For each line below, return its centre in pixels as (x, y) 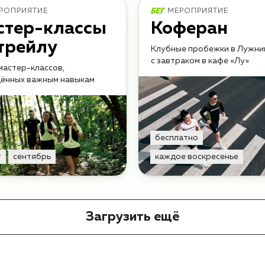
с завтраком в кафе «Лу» (200, 61)
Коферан (189, 29)
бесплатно (177, 138)
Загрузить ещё (132, 217)
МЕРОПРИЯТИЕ (198, 12)
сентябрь (32, 157)
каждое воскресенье (197, 157)
